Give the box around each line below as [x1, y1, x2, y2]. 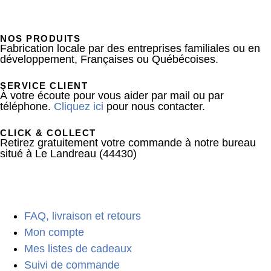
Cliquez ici [54, 100, 103, 113]
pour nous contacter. [103, 100, 205, 113]
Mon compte [24, 226, 84, 239]
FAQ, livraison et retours [24, 210, 141, 223]
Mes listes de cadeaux [24, 243, 132, 255]
